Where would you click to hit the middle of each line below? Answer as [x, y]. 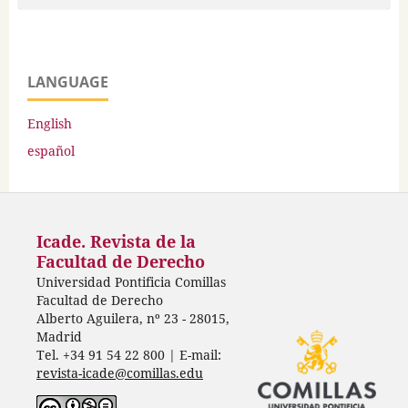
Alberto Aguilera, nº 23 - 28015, [133, 318]
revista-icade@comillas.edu [119, 372]
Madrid [59, 336]
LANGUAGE [68, 82]
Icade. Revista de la [116, 242]
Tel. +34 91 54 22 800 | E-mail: [128, 354]
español [51, 150]
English [50, 123]
